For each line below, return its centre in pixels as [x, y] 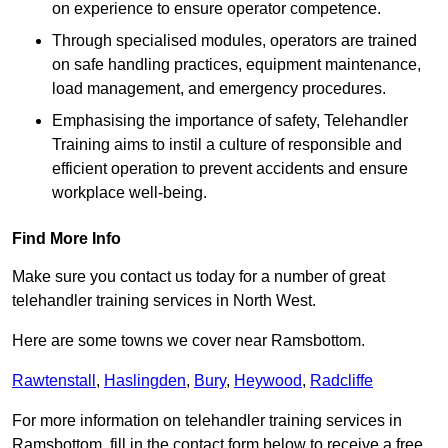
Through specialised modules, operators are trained [234, 41]
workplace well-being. [129, 193]
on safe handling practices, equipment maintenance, [236, 65]
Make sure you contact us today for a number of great [198, 277]
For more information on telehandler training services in [207, 421]
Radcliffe [341, 381]
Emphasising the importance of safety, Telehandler [230, 121]
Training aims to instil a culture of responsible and [227, 145]
